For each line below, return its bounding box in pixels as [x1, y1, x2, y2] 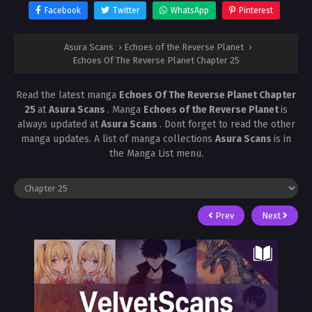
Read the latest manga [16, 89, 119, 101]
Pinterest [239, 6, 273, 15]
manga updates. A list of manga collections [21, 133, 215, 145]
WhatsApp [171, 6, 209, 15]
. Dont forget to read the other [159, 118, 295, 130]
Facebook [45, 6, 81, 15]
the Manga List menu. [109, 148, 203, 159]
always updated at [17, 118, 101, 130]
